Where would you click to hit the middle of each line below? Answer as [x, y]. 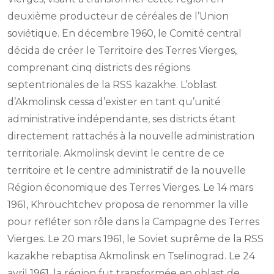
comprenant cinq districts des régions [99, 68]
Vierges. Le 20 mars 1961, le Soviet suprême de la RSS [135, 239]
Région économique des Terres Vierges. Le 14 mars [130, 188]
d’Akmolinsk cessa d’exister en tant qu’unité [114, 102]
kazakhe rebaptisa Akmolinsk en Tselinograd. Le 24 [131, 256]
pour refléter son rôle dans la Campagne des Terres [133, 222]
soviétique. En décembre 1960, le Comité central [124, 34]
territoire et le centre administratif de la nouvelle [127, 171]
